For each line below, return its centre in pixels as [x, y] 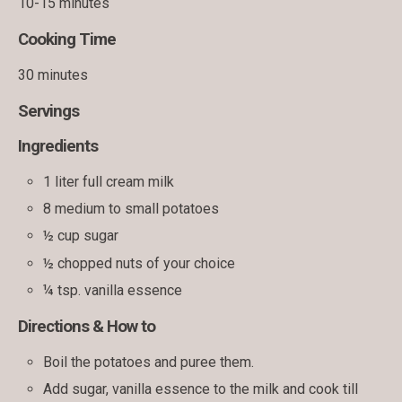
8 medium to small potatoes [131, 209]
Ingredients [58, 147]
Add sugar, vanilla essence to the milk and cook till [201, 389]
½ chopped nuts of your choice [140, 263]
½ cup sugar [81, 236]
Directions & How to [87, 326]
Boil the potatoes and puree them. [149, 362]
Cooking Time [67, 40]
